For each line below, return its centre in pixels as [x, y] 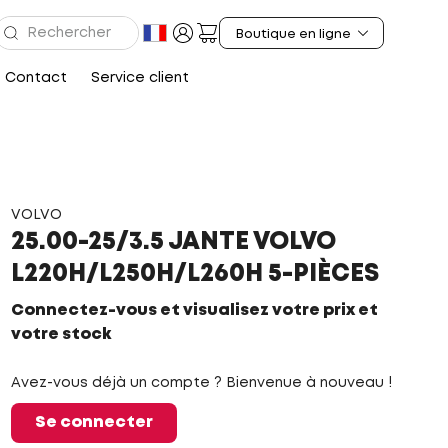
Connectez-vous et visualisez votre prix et [194, 310]
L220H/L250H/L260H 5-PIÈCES [194, 274]
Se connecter [93, 422]
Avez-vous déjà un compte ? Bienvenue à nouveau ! [201, 383]
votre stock [60, 334]
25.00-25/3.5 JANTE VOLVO [173, 242]
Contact [36, 78]
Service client [140, 78]
